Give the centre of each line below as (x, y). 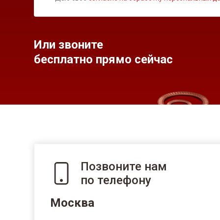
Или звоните (69, 45)
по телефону (116, 180)
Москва (72, 203)
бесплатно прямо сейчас (103, 59)
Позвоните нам (124, 166)
